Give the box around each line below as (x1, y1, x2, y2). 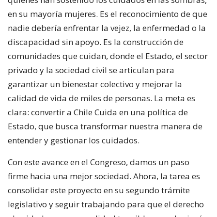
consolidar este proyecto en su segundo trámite (8, 184, 190, 196)
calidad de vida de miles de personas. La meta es (8, 92, 195, 104)
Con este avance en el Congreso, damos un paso (8, 156, 189, 168)
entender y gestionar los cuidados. (8, 134, 139, 146)
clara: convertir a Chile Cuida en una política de (8, 106, 188, 118)
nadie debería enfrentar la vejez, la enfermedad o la (8, 22, 206, 33)
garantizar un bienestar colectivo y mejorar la (8, 78, 182, 90)
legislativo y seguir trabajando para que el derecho (8, 198, 204, 210)
